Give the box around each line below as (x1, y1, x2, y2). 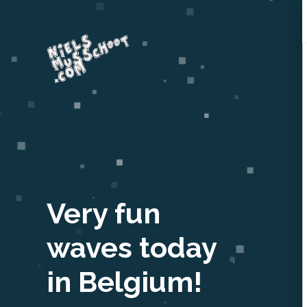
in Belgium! (47, 265, 203, 299)
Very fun (47, 196, 161, 230)
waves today (47, 230, 217, 265)
